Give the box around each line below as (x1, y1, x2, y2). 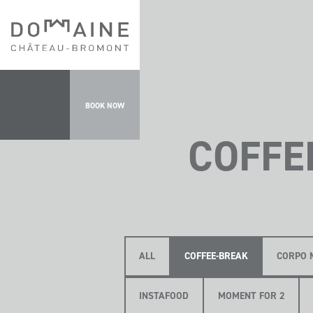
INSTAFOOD (139, 289, 189, 303)
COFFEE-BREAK (184, 249, 248, 263)
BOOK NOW (85, 99, 124, 111)
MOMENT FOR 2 (217, 289, 285, 303)
